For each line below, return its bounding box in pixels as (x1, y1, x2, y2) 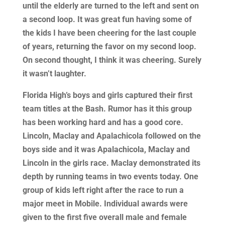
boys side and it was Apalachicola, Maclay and (22, 145, 190, 154)
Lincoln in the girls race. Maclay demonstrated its (22, 158, 200, 168)
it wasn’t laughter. (22, 69, 86, 78)
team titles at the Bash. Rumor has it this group (22, 104, 192, 114)
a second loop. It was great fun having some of (22, 15, 192, 24)
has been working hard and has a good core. (22, 118, 183, 127)
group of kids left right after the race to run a (22, 185, 184, 195)
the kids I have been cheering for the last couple (22, 28, 196, 38)
